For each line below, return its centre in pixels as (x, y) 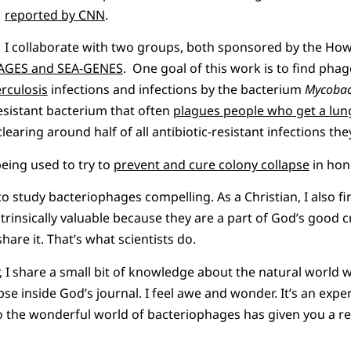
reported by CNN (54, 15)
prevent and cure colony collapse (211, 164)
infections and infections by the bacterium (176, 90)
